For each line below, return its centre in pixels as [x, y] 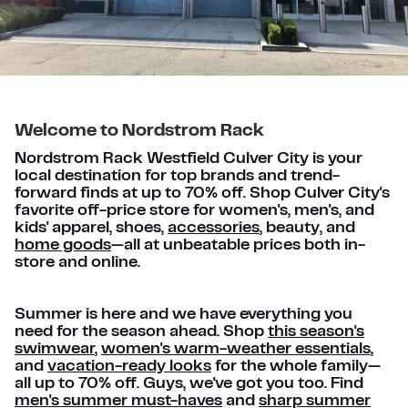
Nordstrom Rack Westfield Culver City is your [189, 159]
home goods [63, 246]
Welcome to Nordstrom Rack [139, 132]
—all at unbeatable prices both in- [238, 246]
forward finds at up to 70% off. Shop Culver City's [202, 194]
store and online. [77, 263]
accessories [214, 229]
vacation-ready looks [129, 367]
